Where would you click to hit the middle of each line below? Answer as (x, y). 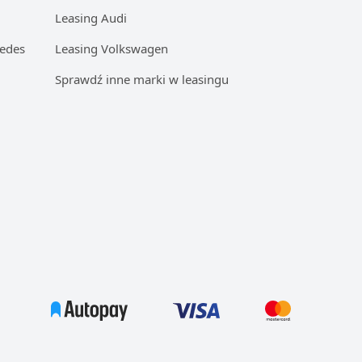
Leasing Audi (91, 18)
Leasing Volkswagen (112, 48)
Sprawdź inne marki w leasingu (142, 79)
